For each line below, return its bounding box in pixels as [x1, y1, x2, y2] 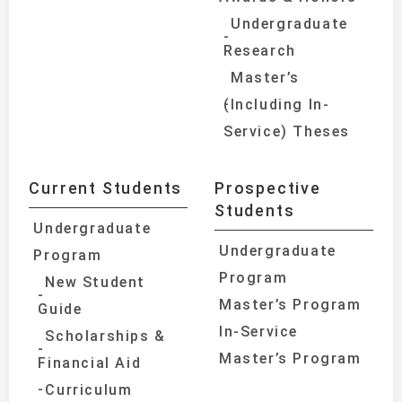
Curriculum [45, 380, 133, 398]
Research [223, 41, 296, 59]
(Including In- [223, 95, 330, 113]
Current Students [29, 178, 183, 197]
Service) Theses [223, 122, 350, 140]
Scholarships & [45, 327, 166, 345]
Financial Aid [38, 354, 142, 371]
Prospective [214, 178, 321, 197]
